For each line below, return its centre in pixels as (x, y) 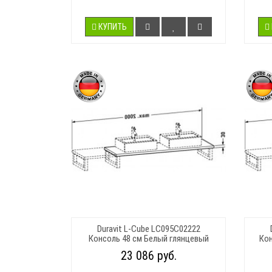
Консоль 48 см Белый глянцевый (148, 238)
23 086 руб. (148, 255)
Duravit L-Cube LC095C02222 (148, 229)
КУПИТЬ (113, 26)
